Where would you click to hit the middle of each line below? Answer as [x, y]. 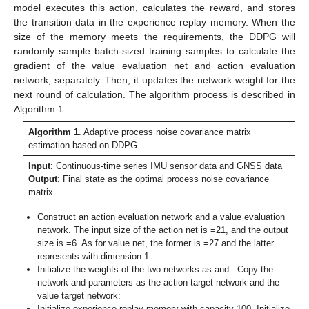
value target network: [79, 295]
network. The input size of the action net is [124, 230]
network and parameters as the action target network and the [159, 282]
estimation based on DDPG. [84, 146]
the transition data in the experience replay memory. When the [154, 22]
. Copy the [253, 269]
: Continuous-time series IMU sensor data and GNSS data [167, 166]
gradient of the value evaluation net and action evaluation [154, 66]
